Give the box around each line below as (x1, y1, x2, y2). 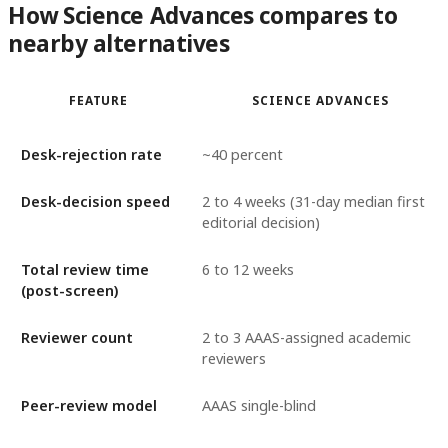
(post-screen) (20, 281, 118, 301)
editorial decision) (201, 213, 320, 233)
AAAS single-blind (201, 396, 316, 416)
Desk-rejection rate (20, 145, 162, 165)
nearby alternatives (8, 27, 230, 59)
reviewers (201, 349, 266, 369)
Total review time (20, 260, 149, 280)
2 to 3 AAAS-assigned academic (201, 328, 411, 348)
